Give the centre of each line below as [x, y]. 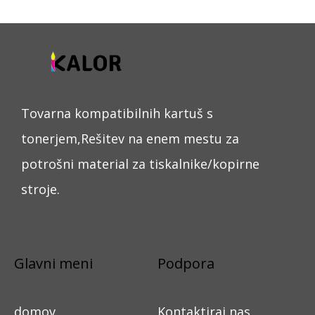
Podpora [186, 263]
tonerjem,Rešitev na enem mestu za [130, 138]
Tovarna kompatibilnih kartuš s [117, 113]
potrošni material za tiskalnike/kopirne [140, 163]
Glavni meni [53, 263]
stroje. [40, 189]
